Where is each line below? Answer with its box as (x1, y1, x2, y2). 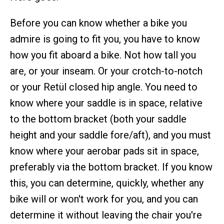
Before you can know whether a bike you (10, 17, 187, 29)
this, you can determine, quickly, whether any (10, 177, 203, 189)
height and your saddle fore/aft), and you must (10, 129, 211, 141)
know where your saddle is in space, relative (10, 97, 202, 109)
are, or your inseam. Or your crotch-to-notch (10, 65, 202, 77)
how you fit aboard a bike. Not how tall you (10, 49, 196, 61)
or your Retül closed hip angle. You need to (10, 81, 197, 93)
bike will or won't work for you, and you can (10, 193, 198, 205)
